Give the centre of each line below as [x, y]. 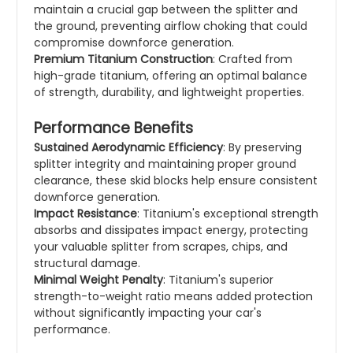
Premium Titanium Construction [123, 59]
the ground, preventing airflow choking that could [171, 26]
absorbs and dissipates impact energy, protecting [171, 230]
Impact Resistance [85, 214]
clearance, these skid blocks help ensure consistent [176, 181]
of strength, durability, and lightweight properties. [169, 93]
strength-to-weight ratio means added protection [173, 297]
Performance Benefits [113, 128]
